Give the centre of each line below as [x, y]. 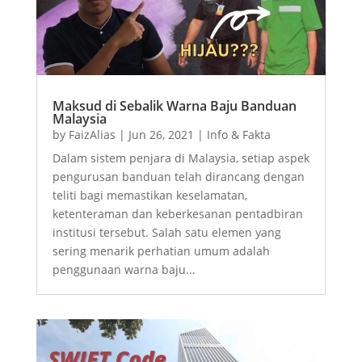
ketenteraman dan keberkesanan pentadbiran [177, 213]
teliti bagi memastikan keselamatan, [149, 195]
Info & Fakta [238, 134]
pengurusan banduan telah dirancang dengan [178, 176]
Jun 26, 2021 [161, 134]
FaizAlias [92, 134]
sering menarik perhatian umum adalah [161, 250]
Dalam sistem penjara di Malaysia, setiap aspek [181, 158]
